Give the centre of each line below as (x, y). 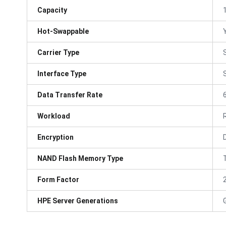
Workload (54, 116)
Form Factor (58, 179)
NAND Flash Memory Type (80, 158)
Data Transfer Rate (70, 95)
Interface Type (62, 73)
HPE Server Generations (78, 201)
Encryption (55, 137)
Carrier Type (58, 52)
